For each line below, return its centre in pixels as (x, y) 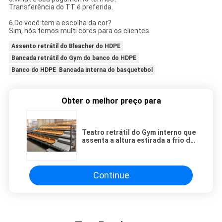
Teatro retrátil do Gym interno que (139, 132)
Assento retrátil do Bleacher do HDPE (66, 46)
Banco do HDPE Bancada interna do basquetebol (82, 70)
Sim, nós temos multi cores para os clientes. (80, 30)
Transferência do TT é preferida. (61, 7)
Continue (111, 175)
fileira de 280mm (109, 148)
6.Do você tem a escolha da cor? (60, 23)
